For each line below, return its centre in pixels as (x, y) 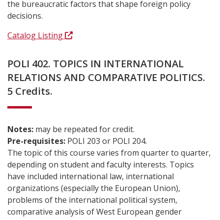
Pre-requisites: (37, 141)
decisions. (25, 16)
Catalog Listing (36, 35)
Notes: (21, 129)
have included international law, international (91, 176)
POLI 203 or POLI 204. (107, 141)
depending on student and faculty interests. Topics (101, 165)
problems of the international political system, (92, 200)
